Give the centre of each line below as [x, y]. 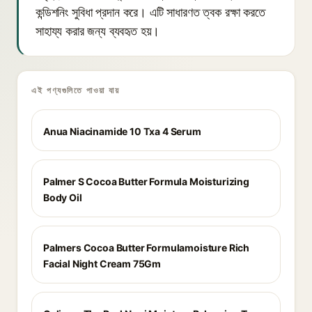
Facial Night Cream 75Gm [102, 264]
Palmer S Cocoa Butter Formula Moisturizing [146, 181]
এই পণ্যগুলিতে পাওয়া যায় [76, 90]
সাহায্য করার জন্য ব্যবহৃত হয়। [98, 31]
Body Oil [63, 197]
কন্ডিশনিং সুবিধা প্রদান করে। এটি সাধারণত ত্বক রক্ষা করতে [150, 12]
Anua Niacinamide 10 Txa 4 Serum [122, 131]
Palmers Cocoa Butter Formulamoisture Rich [147, 248]
